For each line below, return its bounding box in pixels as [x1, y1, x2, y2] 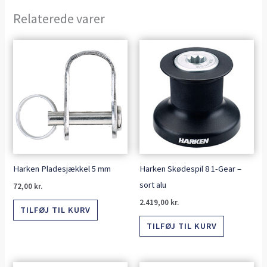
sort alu [139, 179, 166, 190]
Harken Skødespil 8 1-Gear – [139, 163, 241, 174]
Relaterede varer [13, 10, 105, 27]
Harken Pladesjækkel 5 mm [13, 163, 111, 174]
